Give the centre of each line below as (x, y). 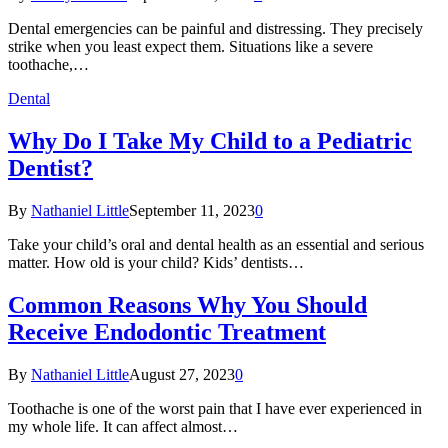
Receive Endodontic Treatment (167, 331)
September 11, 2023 (192, 210)
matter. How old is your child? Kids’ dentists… (156, 262)
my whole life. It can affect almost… (123, 426)
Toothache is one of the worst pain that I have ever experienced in (215, 408)
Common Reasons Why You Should (187, 304)
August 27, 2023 (182, 374)
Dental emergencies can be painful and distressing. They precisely (215, 29)
